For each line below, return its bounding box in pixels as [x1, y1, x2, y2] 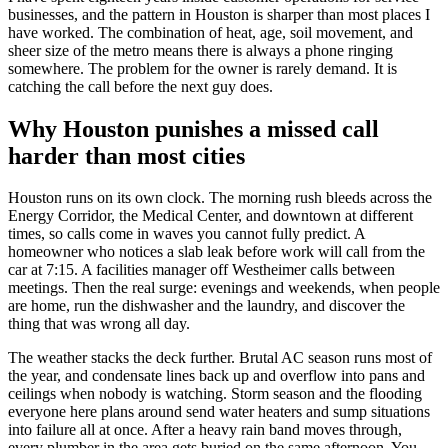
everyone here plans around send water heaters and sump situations [8, 403, 430, 421]
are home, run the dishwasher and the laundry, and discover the [8, 297, 405, 315]
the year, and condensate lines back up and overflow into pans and [8, 367, 425, 385]
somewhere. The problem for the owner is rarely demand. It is [8, 59, 397, 77]
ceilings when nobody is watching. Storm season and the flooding [8, 385, 422, 403]
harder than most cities [8, 142, 245, 169]
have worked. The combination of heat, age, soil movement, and [8, 23, 413, 41]
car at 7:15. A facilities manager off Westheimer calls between [8, 261, 395, 279]
